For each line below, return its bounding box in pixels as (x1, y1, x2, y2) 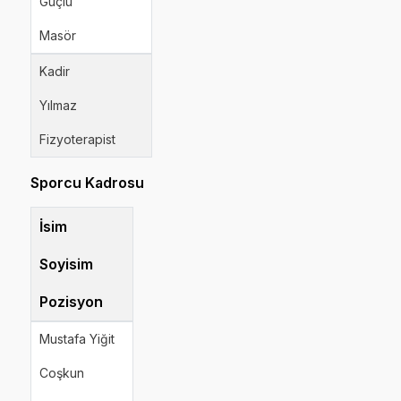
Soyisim (39, 255, 94, 273)
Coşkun (39, 365, 85, 380)
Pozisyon (39, 293, 104, 311)
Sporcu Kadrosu (30, 174, 145, 192)
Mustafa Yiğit (39, 331, 115, 346)
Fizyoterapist (39, 132, 116, 147)
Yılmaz (39, 98, 78, 113)
